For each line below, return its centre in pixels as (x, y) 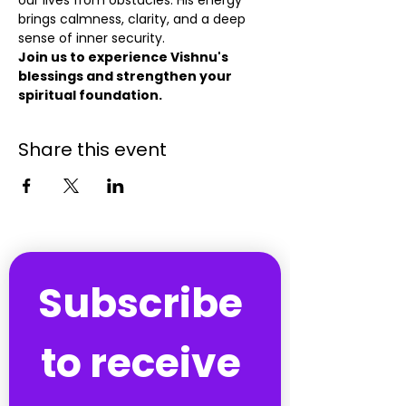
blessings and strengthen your (126, 76)
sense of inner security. (92, 38)
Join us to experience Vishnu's (125, 57)
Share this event (92, 150)
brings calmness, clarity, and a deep (134, 19)
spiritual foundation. (90, 95)
